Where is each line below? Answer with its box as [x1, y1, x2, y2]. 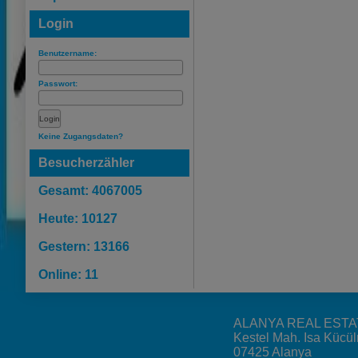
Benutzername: [38, 49, 97, 58]
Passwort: [38, 79, 78, 88]
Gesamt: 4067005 [38, 184, 142, 197]
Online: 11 [38, 268, 98, 281]
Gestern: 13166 [38, 240, 129, 253]
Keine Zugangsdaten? [38, 132, 123, 141]
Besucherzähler [38, 156, 134, 169]
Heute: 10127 [38, 212, 117, 225]
